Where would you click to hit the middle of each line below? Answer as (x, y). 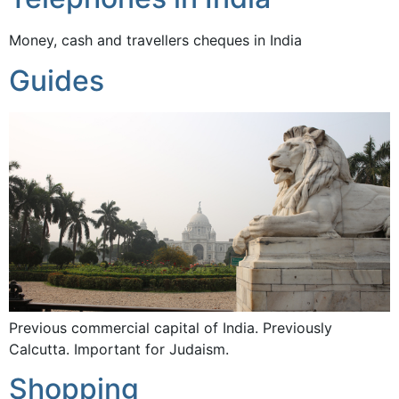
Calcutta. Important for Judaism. (119, 349)
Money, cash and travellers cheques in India (155, 41)
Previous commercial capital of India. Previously (171, 327)
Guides (57, 80)
